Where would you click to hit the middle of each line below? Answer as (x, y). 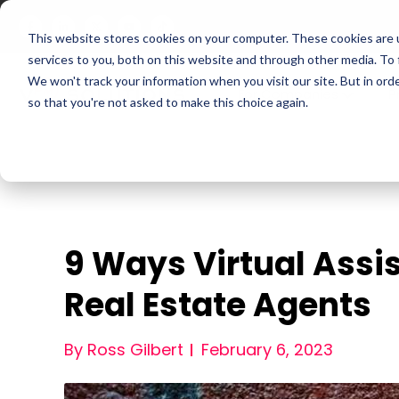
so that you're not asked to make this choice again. (167, 102)
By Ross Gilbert (124, 350)
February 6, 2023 (267, 350)
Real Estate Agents (218, 305)
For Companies (290, 94)
